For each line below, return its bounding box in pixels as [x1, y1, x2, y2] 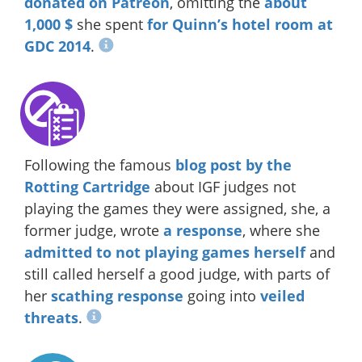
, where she [242, 220, 320, 240]
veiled [260, 285, 305, 305]
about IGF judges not [150, 176, 296, 196]
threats [24, 307, 78, 327]
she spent [73, 14, 147, 34]
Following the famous [24, 154, 175, 175]
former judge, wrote [24, 220, 163, 240]
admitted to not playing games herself [24, 242, 305, 262]
